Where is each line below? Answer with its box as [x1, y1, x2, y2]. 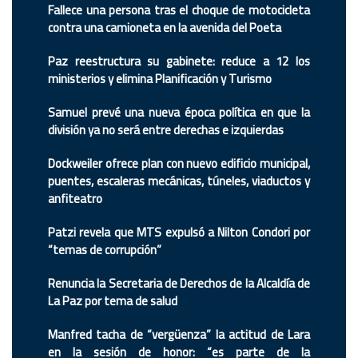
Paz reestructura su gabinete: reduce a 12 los [48, 50, 310, 74]
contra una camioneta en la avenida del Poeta [48, 16, 281, 40]
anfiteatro [48, 187, 102, 211]
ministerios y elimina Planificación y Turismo [48, 67, 272, 91]
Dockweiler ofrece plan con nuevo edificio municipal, [48, 152, 310, 176]
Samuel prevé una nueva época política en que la [48, 101, 310, 125]
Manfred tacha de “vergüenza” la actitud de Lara [48, 323, 310, 347]
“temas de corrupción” [48, 238, 161, 262]
